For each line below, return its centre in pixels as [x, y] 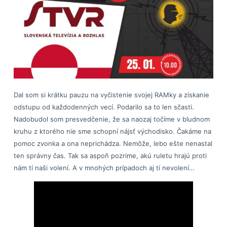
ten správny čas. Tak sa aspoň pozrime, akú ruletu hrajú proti [110, 156]
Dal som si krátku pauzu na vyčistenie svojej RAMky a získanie [111, 95]
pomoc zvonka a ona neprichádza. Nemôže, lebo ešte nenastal [113, 144]
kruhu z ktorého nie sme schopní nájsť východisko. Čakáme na [112, 131]
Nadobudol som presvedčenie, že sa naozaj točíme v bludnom [111, 119]
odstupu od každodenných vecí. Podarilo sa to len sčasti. [104, 107]
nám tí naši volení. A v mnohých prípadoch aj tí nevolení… [104, 168]
